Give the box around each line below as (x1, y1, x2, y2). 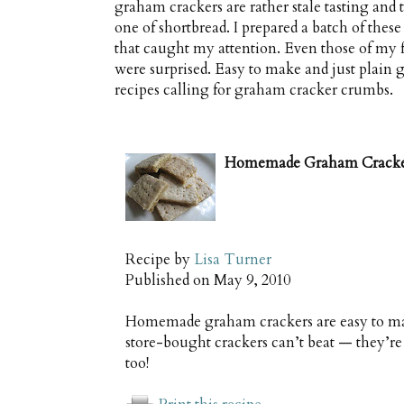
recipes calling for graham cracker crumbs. (115, 79, 393, 100)
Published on (125, 270, 214, 290)
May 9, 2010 (214, 270, 290, 290)
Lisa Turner (194, 249, 271, 270)
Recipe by (125, 249, 194, 270)
